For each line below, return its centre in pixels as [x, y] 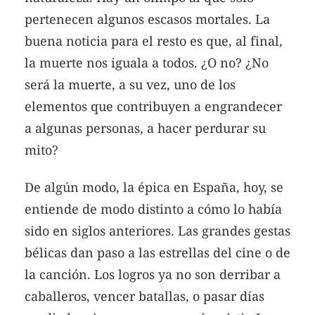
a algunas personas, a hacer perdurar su [145, 128]
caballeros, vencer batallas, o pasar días [144, 296]
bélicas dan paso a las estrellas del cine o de [157, 253]
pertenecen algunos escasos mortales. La [147, 19]
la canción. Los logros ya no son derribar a [153, 275]
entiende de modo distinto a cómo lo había [153, 209]
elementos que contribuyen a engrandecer [153, 106]
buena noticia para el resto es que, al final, [154, 40]
